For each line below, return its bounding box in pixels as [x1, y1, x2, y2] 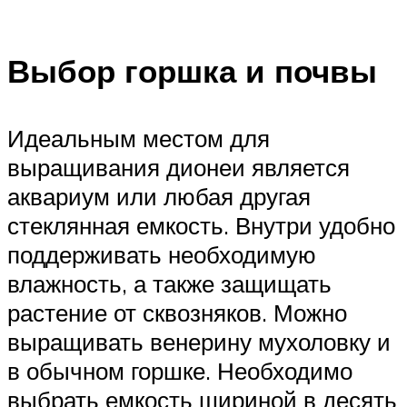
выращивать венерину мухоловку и [7, 326, 391, 356]
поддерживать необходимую [7, 239, 316, 269]
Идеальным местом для [7, 123, 270, 153]
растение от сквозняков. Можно [7, 297, 347, 327]
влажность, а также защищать [7, 268, 332, 298]
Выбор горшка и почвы [7, 51, 377, 92]
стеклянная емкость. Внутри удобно [7, 210, 395, 240]
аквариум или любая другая [7, 181, 311, 211]
